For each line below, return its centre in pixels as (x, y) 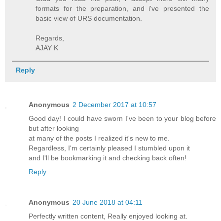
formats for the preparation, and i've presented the (122, 8)
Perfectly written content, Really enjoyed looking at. (108, 216)
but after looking (54, 128)
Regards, (50, 38)
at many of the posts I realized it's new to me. (99, 138)
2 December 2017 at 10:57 (114, 104)
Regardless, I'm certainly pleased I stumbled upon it (109, 148)
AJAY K (47, 48)
